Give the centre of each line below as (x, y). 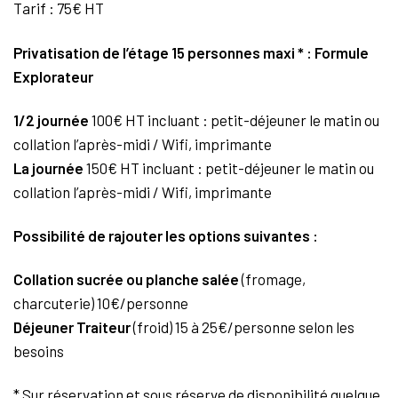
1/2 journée (51, 119)
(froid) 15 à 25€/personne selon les (243, 326)
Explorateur (53, 76)
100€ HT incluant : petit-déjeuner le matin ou (234, 119)
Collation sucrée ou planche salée (126, 279)
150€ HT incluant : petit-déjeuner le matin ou (229, 167)
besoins (39, 350)
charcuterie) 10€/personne (101, 302)
